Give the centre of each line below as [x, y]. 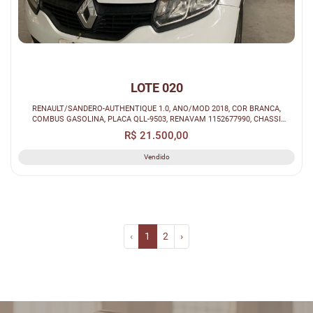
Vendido [156, 156]
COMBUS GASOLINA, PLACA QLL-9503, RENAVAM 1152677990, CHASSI [156, 118]
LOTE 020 [156, 87]
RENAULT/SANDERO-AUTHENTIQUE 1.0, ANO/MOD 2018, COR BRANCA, [156, 108]
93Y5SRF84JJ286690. [156, 129]
